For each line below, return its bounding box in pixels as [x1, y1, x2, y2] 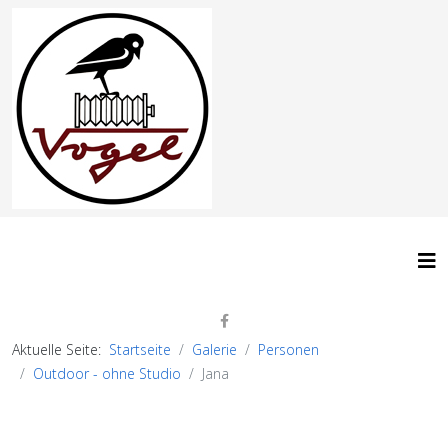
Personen [258, 340, 319, 359]
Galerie [192, 340, 237, 359]
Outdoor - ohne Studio [33, 364, 181, 383]
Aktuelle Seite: [12, 340, 109, 359]
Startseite [109, 340, 171, 359]
